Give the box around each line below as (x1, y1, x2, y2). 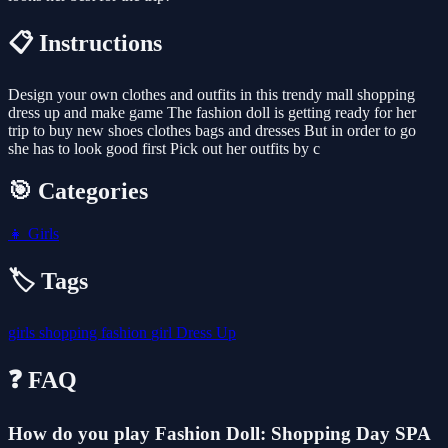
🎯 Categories (8, 177, 148, 204)
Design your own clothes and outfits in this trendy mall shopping (8, 86, 415, 104)
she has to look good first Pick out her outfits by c (8, 140, 320, 158)
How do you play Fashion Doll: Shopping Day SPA (8, 422, 430, 444)
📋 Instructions (8, 30, 162, 57)
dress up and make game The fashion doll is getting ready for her (8, 104, 416, 122)
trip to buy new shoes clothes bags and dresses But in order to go (8, 122, 416, 140)
